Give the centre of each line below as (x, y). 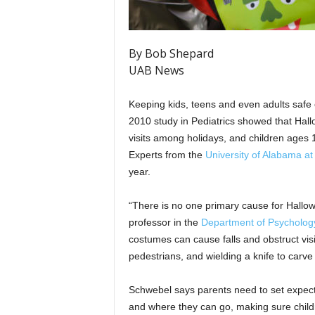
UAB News (156, 70)
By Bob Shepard (171, 53)
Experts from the (167, 155)
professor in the (165, 222)
